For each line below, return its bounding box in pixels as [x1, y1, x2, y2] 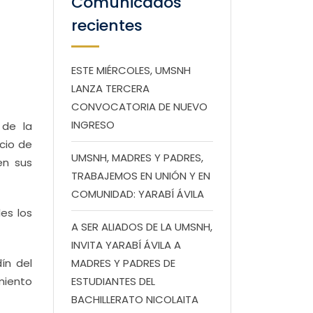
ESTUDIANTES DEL [71, 274, 155, 289]
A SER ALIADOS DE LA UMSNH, [71, 219, 212, 234]
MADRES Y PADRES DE [71, 256, 175, 270]
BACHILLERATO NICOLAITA [71, 292, 198, 307]
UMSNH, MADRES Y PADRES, [71, 150, 203, 165]
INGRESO [71, 117, 115, 132]
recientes [71, 15, 143, 36]
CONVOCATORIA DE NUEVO [71, 99, 208, 114]
